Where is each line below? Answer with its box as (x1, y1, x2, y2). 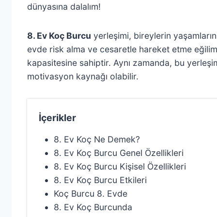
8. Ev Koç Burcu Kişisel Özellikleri (53, 161, 186, 171)
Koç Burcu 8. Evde (53, 188, 127, 199)
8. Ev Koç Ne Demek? (53, 134, 140, 144)
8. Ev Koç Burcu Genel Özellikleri (53, 147, 184, 158)
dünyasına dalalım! (27, 1, 101, 12)
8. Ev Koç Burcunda (53, 201, 132, 212)
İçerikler (39, 111, 76, 124)
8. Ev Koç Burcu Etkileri (53, 174, 147, 185)
